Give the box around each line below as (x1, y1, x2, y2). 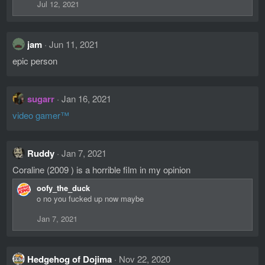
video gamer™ (12, 109, 69, 122)
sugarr (27, 92, 54, 106)
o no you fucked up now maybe (37, 193, 144, 205)
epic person (12, 54, 57, 67)
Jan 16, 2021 (62, 92, 111, 105)
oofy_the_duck (37, 182, 90, 194)
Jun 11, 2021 (49, 38, 99, 51)
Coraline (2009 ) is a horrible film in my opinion (12, 163, 190, 176)
